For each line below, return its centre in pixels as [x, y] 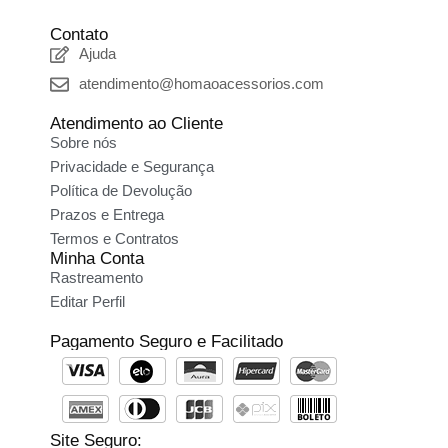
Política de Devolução [121, 191]
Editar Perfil [87, 302]
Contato [79, 35]
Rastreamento [96, 278]
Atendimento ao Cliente [136, 124]
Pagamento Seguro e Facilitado [166, 342]
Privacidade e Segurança [132, 167]
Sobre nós [83, 143]
